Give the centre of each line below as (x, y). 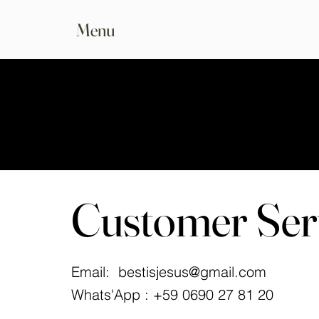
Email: (95, 272)
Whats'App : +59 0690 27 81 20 (172, 295)
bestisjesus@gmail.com (192, 272)
